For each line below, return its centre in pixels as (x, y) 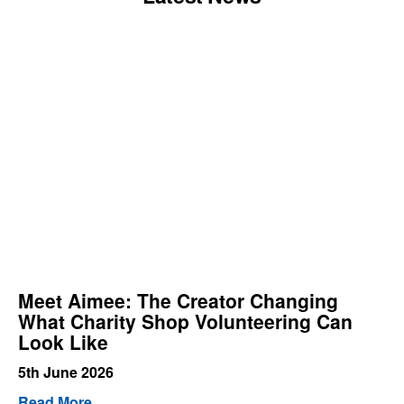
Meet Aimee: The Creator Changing (178, 301)
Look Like (66, 342)
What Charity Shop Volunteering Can (185, 321)
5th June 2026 (66, 372)
